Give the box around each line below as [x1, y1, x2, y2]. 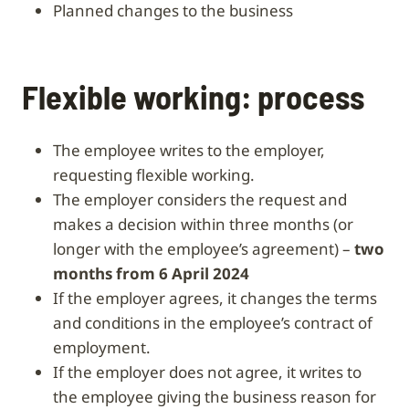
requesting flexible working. [53, 163, 255, 185]
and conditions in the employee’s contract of [53, 311, 372, 333]
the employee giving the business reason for [53, 385, 376, 407]
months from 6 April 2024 [53, 262, 249, 284]
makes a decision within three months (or [53, 213, 353, 235]
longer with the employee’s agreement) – [53, 237, 354, 259]
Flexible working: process [22, 76, 364, 116]
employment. [53, 336, 151, 358]
